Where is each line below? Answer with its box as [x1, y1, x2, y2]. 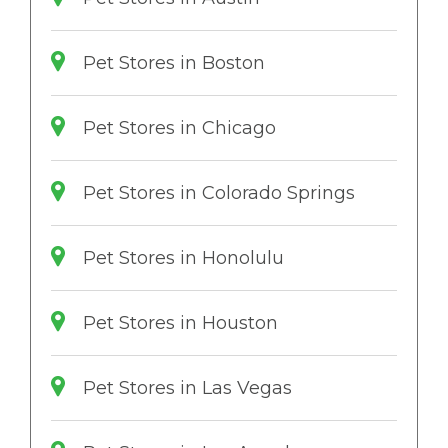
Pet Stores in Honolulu [83, 247, 284, 269]
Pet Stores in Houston [83, 312, 278, 334]
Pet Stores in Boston [83, 52, 265, 74]
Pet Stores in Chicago [83, 117, 276, 139]
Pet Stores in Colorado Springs [83, 182, 355, 204]
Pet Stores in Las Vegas [83, 377, 292, 399]
